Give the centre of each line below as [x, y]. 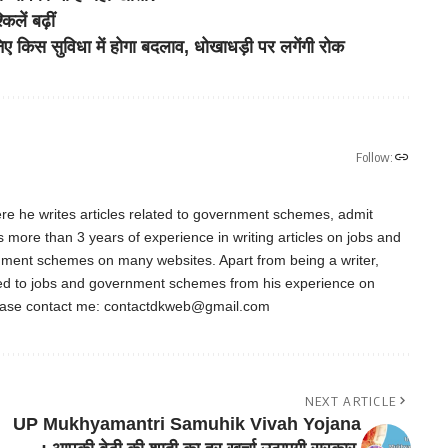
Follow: [374, 157]
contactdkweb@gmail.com [187, 305]
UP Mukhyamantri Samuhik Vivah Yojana [186, 423]
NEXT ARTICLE [350, 400]
